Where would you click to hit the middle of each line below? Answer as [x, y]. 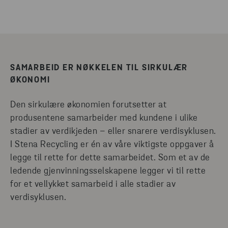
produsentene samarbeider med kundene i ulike [104, 119]
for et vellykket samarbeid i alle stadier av [93, 185]
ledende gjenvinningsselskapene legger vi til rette [108, 172]
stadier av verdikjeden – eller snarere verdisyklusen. [113, 132]
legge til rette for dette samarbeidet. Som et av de [110, 158]
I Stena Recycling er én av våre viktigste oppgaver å [112, 145]
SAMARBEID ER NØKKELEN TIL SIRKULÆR [99, 68]
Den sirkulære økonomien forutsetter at [88, 105]
